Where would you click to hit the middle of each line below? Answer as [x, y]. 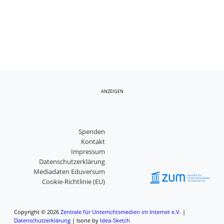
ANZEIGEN [112, 91]
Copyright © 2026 [37, 212]
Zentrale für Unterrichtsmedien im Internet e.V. [121, 212]
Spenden [91, 132]
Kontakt [93, 142]
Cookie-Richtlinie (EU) [73, 182]
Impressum [88, 152]
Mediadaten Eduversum [69, 172]
